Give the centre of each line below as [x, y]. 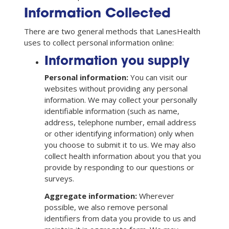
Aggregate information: [91, 196]
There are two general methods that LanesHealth [112, 31]
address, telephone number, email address [120, 122]
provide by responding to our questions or [119, 167]
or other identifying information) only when [119, 133]
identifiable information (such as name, [112, 111]
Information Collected [97, 14]
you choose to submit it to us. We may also [120, 144]
